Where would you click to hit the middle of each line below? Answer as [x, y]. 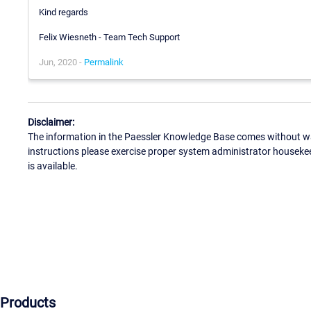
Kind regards [64, 12]
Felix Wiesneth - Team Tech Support [109, 37]
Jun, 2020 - [61, 62]
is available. [53, 166]
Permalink [104, 62]
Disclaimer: [51, 122]
